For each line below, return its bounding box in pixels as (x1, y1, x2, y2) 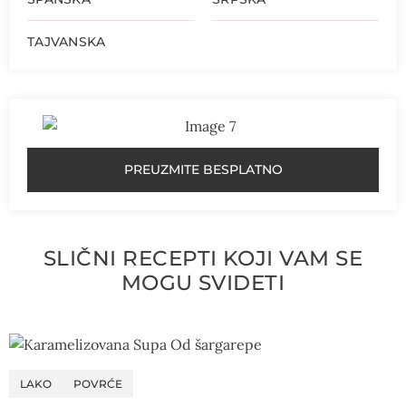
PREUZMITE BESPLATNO (123, 161, 283, 179)
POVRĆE (73, 377, 122, 391)
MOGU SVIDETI (121, 270, 285, 296)
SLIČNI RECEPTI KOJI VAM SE (43, 246, 363, 272)
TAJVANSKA (27, 34, 106, 51)
